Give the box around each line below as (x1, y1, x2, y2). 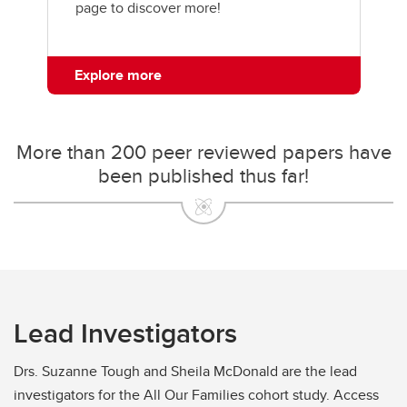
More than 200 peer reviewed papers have (15, 136, 392, 166)
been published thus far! (98, 160, 309, 190)
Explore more (74, 64, 162, 85)
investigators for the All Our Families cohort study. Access (14, 383, 379, 405)
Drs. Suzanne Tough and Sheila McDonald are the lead (14, 360, 357, 382)
